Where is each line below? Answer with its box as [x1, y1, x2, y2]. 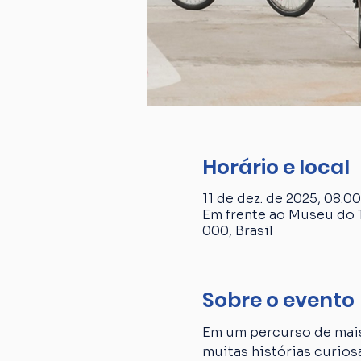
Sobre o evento [201, 285, 355, 314]
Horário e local [201, 153, 350, 181]
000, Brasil [201, 222, 273, 239]
